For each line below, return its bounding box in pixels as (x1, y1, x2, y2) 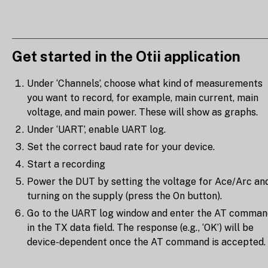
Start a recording (27, 158, 105, 170)
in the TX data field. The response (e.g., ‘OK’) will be (27, 221, 254, 233)
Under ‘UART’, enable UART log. (27, 123, 166, 135)
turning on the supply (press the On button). (27, 190, 222, 202)
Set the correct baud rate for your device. (27, 141, 215, 153)
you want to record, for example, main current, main (27, 92, 258, 103)
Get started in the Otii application (12, 47, 240, 65)
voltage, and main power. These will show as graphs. (27, 106, 258, 118)
